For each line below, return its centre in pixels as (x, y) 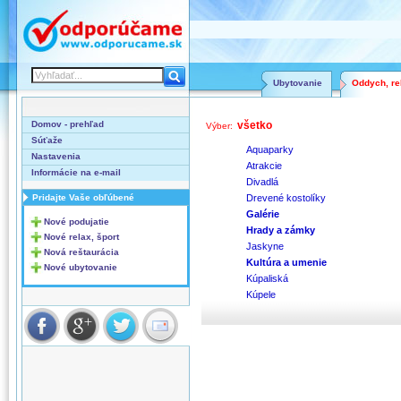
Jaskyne (265, 246)
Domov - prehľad (68, 124)
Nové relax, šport (81, 237)
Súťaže (47, 140)
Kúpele (261, 294)
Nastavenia (56, 156)
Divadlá (262, 182)
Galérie (263, 214)
